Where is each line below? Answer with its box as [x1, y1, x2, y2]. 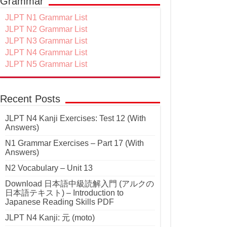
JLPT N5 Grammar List [5, 60, 87, 69]
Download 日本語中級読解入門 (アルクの [5, 179, 154, 188]
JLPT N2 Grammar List [5, 25, 87, 34]
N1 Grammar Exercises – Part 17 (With [5, 139, 144, 148]
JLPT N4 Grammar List [5, 48, 87, 57]
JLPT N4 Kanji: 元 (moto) [5, 213, 95, 222]
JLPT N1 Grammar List [5, 13, 87, 22]
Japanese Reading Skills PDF [5, 198, 114, 207]
